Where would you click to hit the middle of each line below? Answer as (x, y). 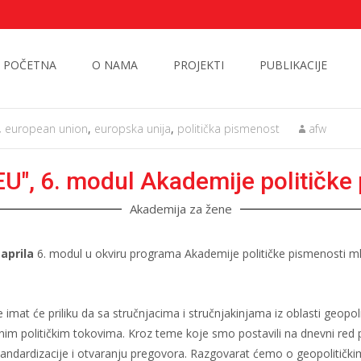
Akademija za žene (180, 209)
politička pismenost (228, 129)
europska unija (133, 129)
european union (46, 129)
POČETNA (30, 65)
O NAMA (115, 65)
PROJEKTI (199, 65)
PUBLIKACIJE (293, 65)
